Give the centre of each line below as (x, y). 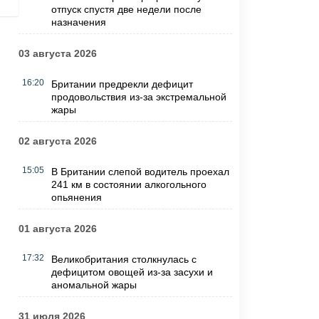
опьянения (76, 198)
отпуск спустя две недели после (126, 10)
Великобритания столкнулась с (124, 260)
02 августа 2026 (57, 141)
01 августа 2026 (57, 229)
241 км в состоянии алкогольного (129, 185)
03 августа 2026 (57, 54)
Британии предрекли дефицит (122, 84)
